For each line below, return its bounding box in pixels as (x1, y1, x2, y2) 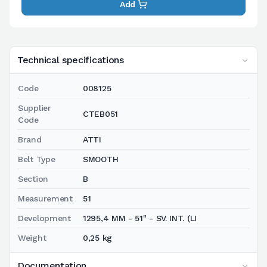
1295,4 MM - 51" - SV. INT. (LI (83, 213, 197, 223)
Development (18, 213, 71, 223)
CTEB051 (83, 108, 118, 119)
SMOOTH (83, 154, 119, 164)
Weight (18, 232, 46, 243)
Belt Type (18, 154, 55, 164)
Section (18, 173, 48, 184)
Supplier (18, 103, 51, 113)
